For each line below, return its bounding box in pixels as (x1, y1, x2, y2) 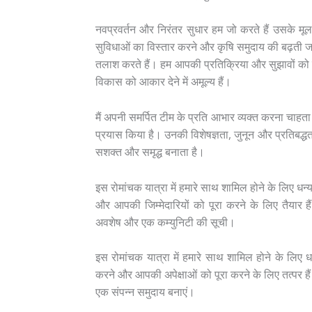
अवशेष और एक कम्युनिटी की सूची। (95, 214, 235, 230)
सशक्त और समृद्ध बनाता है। (95, 143, 205, 159)
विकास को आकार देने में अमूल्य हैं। (95, 74, 231, 90)
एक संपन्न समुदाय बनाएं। (95, 284, 195, 300)
